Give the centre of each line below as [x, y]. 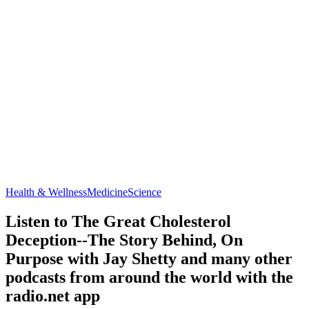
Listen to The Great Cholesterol [118, 221]
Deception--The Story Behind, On [124, 240]
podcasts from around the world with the [149, 277]
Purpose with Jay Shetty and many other [149, 258]
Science [144, 192]
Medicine [107, 192]
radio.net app [53, 296]
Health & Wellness [46, 192]
